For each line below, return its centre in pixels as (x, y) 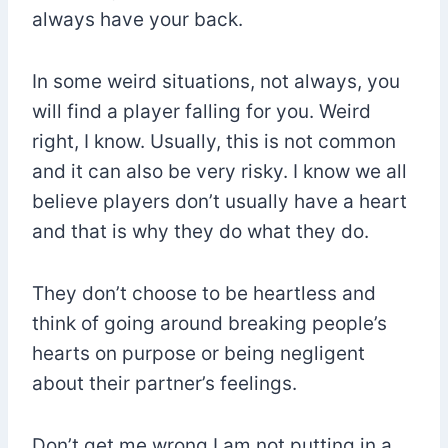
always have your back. (137, 19)
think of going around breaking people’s (209, 323)
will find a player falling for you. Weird (201, 111)
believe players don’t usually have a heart (219, 201)
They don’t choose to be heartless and (204, 293)
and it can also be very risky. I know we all (219, 171)
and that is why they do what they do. (200, 231)
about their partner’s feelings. (164, 383)
